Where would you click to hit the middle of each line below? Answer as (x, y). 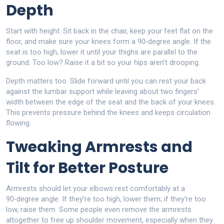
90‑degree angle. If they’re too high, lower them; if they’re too (106, 199)
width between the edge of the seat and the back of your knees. (111, 102)
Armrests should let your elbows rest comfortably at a (95, 188)
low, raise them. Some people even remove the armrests (99, 209)
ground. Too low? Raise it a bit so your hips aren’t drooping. (103, 62)
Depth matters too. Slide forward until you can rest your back (106, 81)
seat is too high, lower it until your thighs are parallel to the (102, 52)
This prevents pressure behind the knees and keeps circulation (108, 112)
